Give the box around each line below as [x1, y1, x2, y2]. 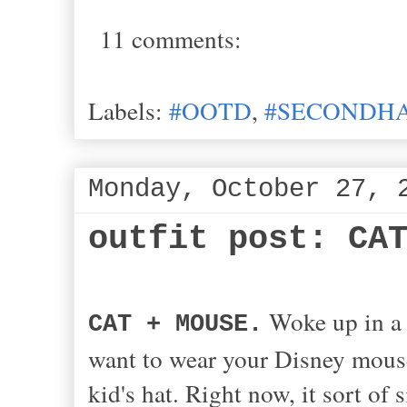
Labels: [88, 94, 169, 128]
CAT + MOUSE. [88, 310, 263, 339]
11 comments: [100, 22, 242, 56]
